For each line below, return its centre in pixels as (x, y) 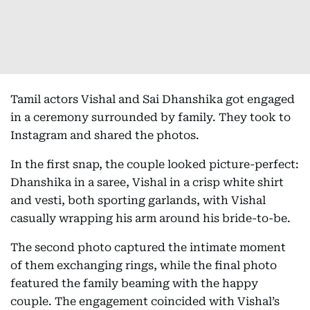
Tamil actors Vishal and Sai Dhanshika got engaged (153, 99)
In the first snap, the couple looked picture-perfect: (155, 164)
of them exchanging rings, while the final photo (144, 265)
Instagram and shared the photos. (105, 135)
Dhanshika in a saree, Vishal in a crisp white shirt (147, 182)
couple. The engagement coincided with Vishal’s (145, 301)
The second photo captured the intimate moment (148, 247)
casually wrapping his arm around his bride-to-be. (151, 218)
